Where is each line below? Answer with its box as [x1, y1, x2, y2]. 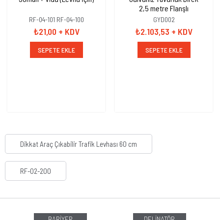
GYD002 [153, 15, 175, 24]
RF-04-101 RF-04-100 [28, 15, 84, 24]
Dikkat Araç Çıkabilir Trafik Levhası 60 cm [20, 139, 137, 148]
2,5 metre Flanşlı [139, 3, 189, 13]
